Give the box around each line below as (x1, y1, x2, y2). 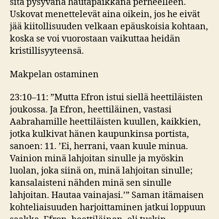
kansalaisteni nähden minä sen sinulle (10, 177, 172, 189)
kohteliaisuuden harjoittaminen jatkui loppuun (10, 202, 206, 213)
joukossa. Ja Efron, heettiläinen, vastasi (10, 104, 172, 115)
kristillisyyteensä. (10, 45, 84, 57)
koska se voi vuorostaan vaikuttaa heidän (10, 33, 180, 44)
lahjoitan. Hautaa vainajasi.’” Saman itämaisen (10, 190, 204, 201)
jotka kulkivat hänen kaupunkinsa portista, (10, 129, 189, 140)
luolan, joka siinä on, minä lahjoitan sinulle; (10, 165, 193, 176)
